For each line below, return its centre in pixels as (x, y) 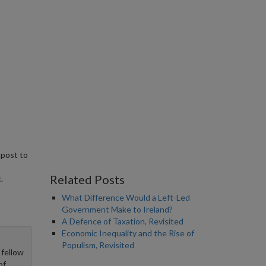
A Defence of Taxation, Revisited (122, 221)
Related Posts (87, 179)
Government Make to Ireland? (117, 209)
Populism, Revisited (98, 245)
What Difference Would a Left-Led (126, 197)
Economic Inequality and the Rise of (128, 233)
